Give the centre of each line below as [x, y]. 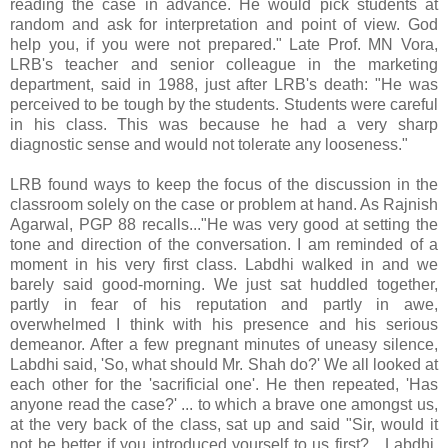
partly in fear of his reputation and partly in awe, [224, 305]
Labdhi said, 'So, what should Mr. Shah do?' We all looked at [224, 365]
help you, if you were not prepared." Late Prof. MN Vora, [224, 45]
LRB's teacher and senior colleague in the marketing [224, 65]
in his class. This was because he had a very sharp [224, 125]
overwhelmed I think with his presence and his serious [224, 325]
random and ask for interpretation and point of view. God [224, 25]
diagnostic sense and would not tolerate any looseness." [209, 145]
